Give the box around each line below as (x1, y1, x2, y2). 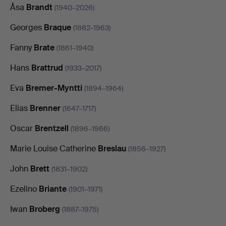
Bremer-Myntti (26, 82, 82, 93)
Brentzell (35, 123, 69, 134)
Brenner (30, 102, 61, 114)
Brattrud (31, 62, 63, 73)
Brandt (26, 2, 52, 13)
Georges (10, 22, 44, 33)
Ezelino (10, 183, 39, 194)
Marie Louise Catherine (10, 143, 98, 154)
